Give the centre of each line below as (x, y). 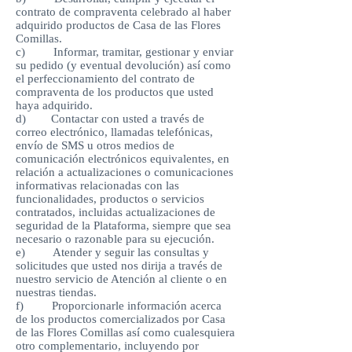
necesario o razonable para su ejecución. (115, 239)
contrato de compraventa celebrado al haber (123, 12)
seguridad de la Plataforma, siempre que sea (123, 225)
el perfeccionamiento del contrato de (105, 79)
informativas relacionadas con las (97, 185)
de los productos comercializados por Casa (121, 319)
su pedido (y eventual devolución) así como (123, 65)
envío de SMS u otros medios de (95, 145)
